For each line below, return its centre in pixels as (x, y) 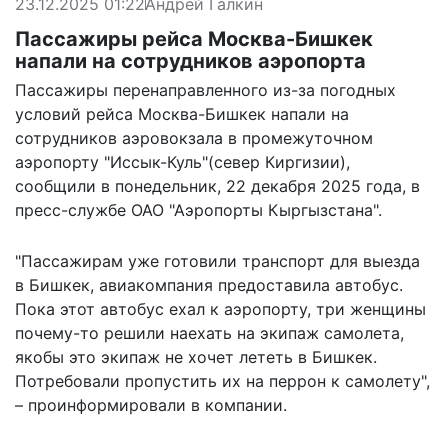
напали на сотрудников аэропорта (190, 60)
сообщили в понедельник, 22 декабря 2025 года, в (217, 185)
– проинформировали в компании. (151, 404)
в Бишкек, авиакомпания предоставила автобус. (209, 284)
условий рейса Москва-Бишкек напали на (182, 113)
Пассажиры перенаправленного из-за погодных (205, 89)
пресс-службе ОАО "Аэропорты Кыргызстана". (198, 209)
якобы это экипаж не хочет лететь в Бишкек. (196, 356)
